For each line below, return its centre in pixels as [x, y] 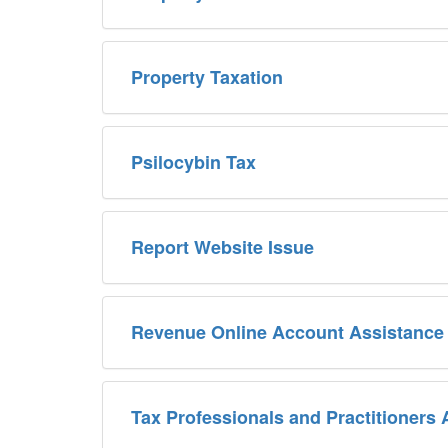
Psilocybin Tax [193, 161]
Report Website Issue [222, 246]
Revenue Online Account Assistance [287, 331]
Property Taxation [207, 76]
